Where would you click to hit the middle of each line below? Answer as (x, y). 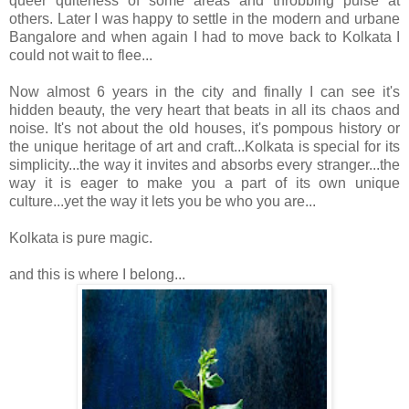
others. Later (52, 19)
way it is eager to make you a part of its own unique (204, 184)
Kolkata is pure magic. (81, 238)
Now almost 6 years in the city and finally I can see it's (204, 92)
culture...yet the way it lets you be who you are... (163, 202)
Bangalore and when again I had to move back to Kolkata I (204, 37)
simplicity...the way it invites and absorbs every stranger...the (204, 165)
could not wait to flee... (81, 56)
